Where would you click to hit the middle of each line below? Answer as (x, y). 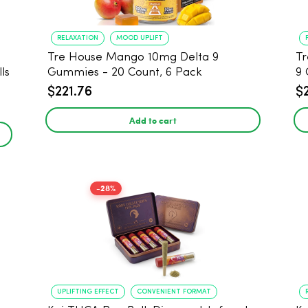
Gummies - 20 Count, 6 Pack (125, 73)
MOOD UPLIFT (140, 38)
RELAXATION (78, 38)
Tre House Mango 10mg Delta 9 (133, 57)
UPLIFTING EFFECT (88, 291)
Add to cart (153, 120)
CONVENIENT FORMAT (174, 291)
